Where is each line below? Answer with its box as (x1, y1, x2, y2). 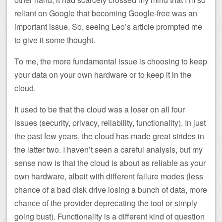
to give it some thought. (14, 34, 95, 46)
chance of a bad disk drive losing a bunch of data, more (14, 183, 207, 195)
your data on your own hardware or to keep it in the (14, 68, 191, 80)
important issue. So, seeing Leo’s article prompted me (14, 20, 202, 32)
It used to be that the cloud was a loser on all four (14, 103, 185, 115)
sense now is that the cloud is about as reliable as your (14, 157, 206, 168)
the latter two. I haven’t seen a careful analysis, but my (14, 143, 203, 155)
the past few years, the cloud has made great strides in (14, 130, 204, 142)
